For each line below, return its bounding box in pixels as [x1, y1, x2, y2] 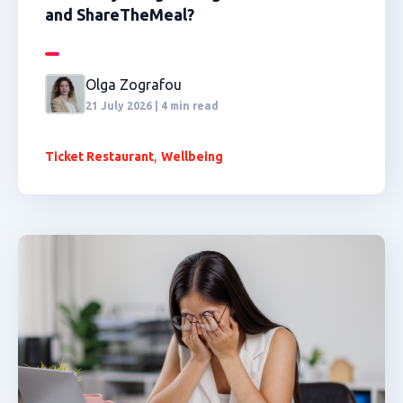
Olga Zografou [85, 76, 182, 93]
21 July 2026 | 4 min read [85, 100, 219, 112]
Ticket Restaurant [45, 149, 154, 164]
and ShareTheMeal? [45, 5, 194, 23]
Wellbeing [161, 149, 223, 164]
